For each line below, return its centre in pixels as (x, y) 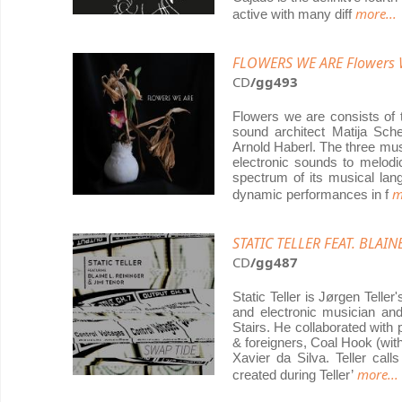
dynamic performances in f (312, 194)
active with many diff (294, 14)
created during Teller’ (295, 375)
